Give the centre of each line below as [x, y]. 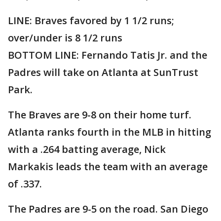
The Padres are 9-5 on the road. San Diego [108, 209]
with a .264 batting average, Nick [87, 149]
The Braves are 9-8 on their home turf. [100, 115]
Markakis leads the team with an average [108, 167]
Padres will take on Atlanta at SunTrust [103, 73]
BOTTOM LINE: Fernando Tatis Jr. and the [108, 55]
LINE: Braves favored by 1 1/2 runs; [91, 21]
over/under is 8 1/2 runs [65, 38]
